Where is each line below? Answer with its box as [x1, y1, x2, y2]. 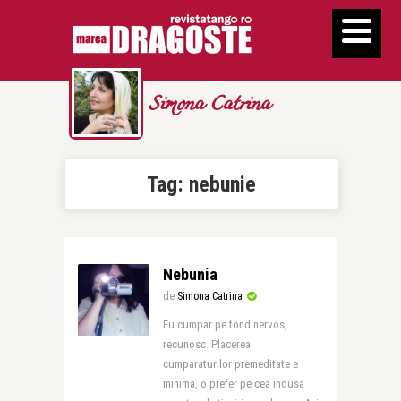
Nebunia [162, 265, 218, 284]
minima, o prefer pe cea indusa [162, 377, 304, 390]
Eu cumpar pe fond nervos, [162, 318, 287, 331]
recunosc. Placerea [162, 337, 251, 351]
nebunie [189, 172, 256, 197]
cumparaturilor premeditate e [162, 357, 298, 371]
